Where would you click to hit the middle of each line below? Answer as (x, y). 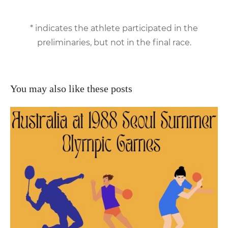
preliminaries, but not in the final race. (114, 42)
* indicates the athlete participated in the (114, 28)
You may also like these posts (71, 88)
